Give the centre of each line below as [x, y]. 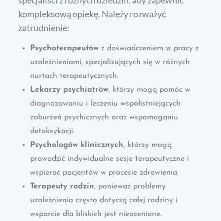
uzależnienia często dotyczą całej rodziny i [104, 200]
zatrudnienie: [44, 27]
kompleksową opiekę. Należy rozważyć [92, 14]
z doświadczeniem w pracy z [149, 48]
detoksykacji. [53, 131]
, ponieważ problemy [130, 186]
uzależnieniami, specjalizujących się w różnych [110, 62]
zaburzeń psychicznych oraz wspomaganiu [104, 117]
